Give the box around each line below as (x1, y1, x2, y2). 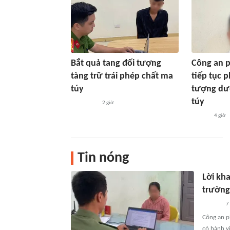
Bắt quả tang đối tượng (71, 59, 161, 68)
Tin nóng (78, 151, 129, 165)
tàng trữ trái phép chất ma (71, 71, 173, 81)
